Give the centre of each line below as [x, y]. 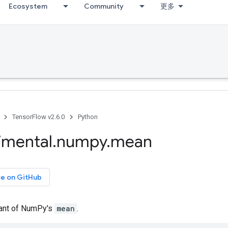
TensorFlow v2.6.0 [38, 117]
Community [104, 6]
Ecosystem [28, 6]
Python [88, 117]
